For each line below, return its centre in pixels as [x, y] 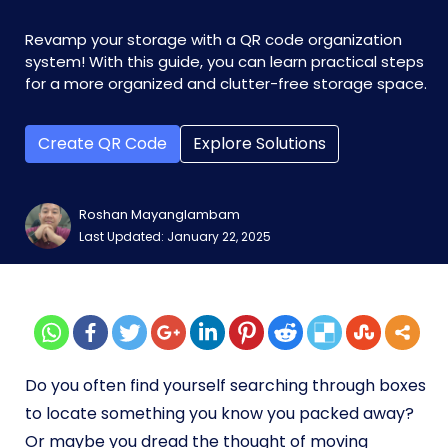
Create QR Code [102, 143]
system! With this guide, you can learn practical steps [224, 61]
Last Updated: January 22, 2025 [175, 236]
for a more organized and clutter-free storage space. [226, 83]
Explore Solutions [259, 143]
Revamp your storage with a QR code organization [213, 39]
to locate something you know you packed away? [219, 413]
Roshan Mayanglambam [159, 214]
